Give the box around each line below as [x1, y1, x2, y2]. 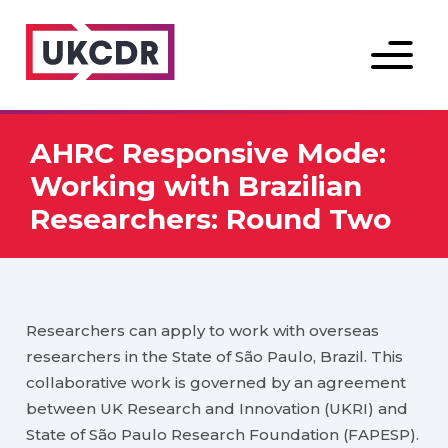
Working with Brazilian [30, 168, 362, 203]
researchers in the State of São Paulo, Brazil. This [26, 347, 404, 367]
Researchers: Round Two [30, 201, 391, 236]
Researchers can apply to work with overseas [26, 321, 380, 341]
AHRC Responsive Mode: [30, 135, 386, 170]
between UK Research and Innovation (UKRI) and [26, 399, 409, 419]
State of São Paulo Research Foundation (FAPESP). [26, 425, 420, 445]
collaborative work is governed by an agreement [26, 373, 407, 393]
